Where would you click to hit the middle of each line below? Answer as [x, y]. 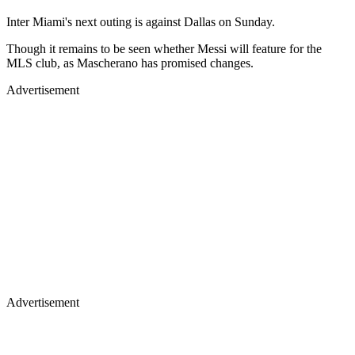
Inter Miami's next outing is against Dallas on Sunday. [141, 21]
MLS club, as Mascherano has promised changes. [130, 63]
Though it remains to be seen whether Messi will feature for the [164, 48]
